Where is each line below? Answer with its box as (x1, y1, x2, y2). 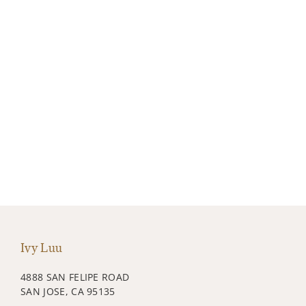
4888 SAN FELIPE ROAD (20, 270, 130, 283)
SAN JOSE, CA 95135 (20, 284, 115, 298)
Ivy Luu (20, 240, 63, 255)
